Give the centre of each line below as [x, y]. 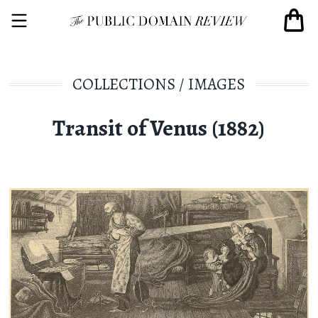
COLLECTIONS [124, 84]
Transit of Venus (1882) [159, 127]
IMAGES [217, 84]
